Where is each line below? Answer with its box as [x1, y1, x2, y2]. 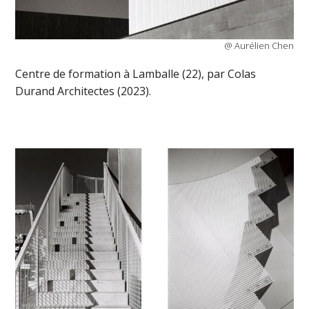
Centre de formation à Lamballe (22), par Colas [15, 66, 257, 82]
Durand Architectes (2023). [15, 83, 152, 99]
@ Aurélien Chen [223, 39, 294, 52]
